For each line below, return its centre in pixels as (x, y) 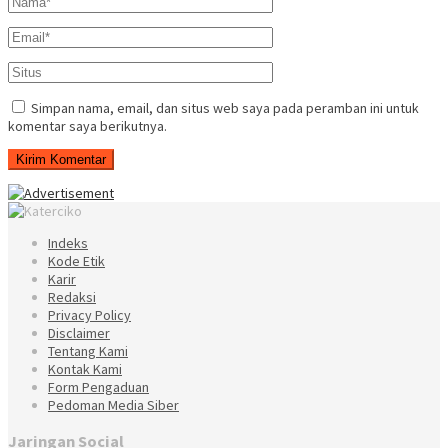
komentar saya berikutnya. (87, 126)
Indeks (68, 243)
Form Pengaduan (98, 387)
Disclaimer (79, 333)
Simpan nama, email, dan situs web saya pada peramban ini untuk (225, 108)
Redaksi (72, 297)
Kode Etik (76, 261)
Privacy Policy (89, 315)
